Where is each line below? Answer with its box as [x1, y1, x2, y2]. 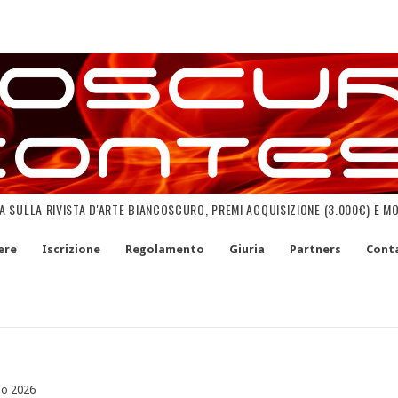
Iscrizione [41, 243, 100, 257]
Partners [289, 243, 341, 257]
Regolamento [124, 243, 204, 257]
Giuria [228, 243, 265, 257]
